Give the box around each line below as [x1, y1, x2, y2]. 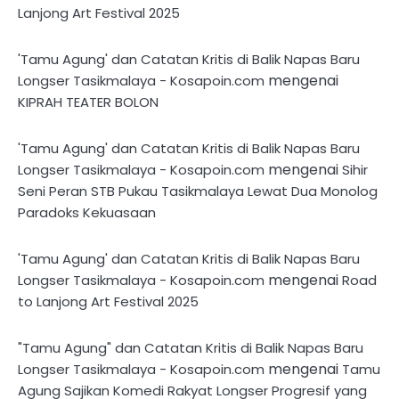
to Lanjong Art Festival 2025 [18, 291, 199, 311]
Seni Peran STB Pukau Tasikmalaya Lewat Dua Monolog [18, 181, 378, 200]
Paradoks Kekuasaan [18, 202, 156, 222]
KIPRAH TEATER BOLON [18, 92, 159, 111]
